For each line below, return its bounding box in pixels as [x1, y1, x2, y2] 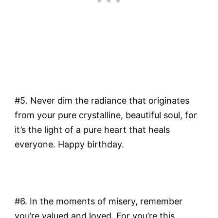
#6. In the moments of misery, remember [15, 196, 182, 207]
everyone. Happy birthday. [15, 139, 124, 149]
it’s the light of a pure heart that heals [15, 124, 170, 135]
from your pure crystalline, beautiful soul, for [15, 109, 197, 120]
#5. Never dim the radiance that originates [15, 95, 189, 106]
